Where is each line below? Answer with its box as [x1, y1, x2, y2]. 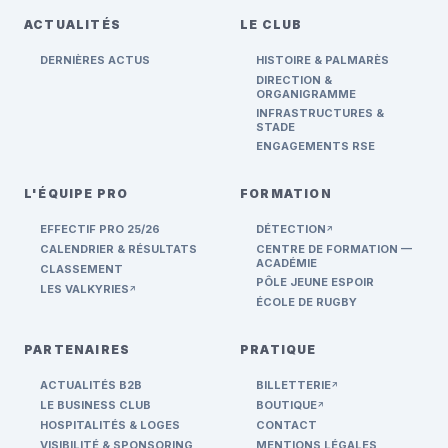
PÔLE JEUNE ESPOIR [256, 275, 374, 289]
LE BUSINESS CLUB [40, 398, 151, 412]
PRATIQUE [240, 342, 317, 357]
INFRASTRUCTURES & [256, 106, 384, 120]
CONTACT [256, 418, 317, 432]
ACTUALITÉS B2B [40, 378, 142, 392]
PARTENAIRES [24, 342, 131, 357]
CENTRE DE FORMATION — [256, 242, 412, 256]
